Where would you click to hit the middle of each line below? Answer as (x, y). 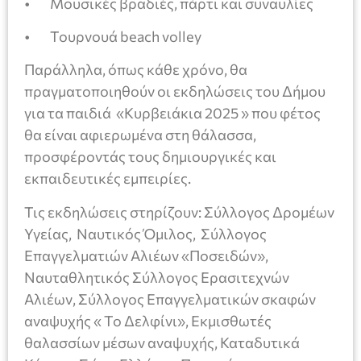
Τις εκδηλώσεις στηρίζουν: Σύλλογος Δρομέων (179, 212)
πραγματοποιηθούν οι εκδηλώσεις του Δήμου (175, 91)
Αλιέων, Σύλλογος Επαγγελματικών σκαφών (170, 299)
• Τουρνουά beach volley (113, 37)
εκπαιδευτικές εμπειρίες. (108, 178)
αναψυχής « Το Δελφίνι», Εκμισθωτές (148, 320)
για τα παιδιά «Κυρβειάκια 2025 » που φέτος (172, 113)
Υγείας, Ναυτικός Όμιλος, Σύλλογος (145, 233)
